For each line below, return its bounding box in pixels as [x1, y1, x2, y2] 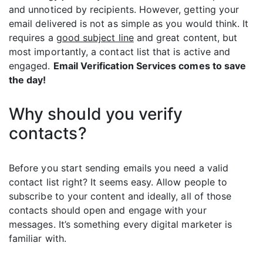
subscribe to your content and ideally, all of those [9, 190, 232, 203]
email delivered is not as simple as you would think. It [9, 18, 249, 30]
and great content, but [133, 32, 238, 44]
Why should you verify [9, 104, 183, 124]
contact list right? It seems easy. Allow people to [9, 176, 228, 188]
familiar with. [9, 232, 69, 245]
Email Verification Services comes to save [53, 60, 247, 72]
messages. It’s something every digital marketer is [9, 218, 232, 231]
